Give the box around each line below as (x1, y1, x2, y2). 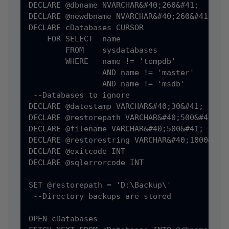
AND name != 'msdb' (29, 79, 185, 88)
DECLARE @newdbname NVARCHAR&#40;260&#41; (29, 12, 213, 21)
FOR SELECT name (29, 34, 121, 43)
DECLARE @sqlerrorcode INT (29, 158, 144, 167)
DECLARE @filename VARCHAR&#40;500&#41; (29, 124, 203, 133)
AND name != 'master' (29, 68, 194, 77)
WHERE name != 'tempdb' (29, 57, 176, 66)
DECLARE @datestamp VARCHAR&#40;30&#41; (29, 102, 203, 111)
